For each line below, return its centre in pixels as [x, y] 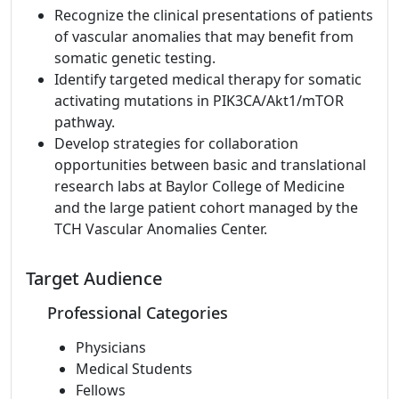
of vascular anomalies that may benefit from [204, 37]
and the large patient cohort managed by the [206, 208]
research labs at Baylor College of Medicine [199, 186]
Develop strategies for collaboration [176, 143]
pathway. [85, 122]
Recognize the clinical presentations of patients [214, 15]
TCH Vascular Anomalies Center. [161, 229]
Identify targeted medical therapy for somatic [208, 79]
